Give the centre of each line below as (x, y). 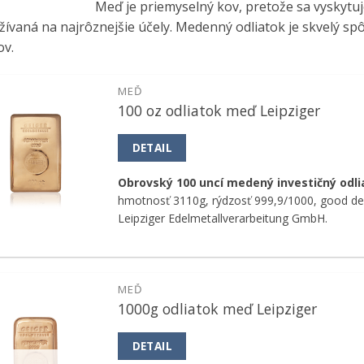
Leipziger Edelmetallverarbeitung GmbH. (223, 219)
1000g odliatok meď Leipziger (218, 308)
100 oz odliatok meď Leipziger (219, 111)
